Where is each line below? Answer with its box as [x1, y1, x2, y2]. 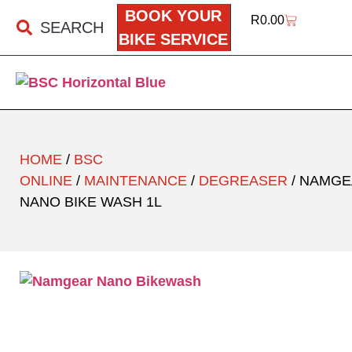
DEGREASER [199, 172, 288, 189]
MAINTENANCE [84, 172, 187, 189]
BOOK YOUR [125, 7, 222, 24]
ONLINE [20, 172, 72, 189]
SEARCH [39, 19, 104, 36]
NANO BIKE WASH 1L [20, 193, 162, 210]
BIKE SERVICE [119, 31, 229, 48]
